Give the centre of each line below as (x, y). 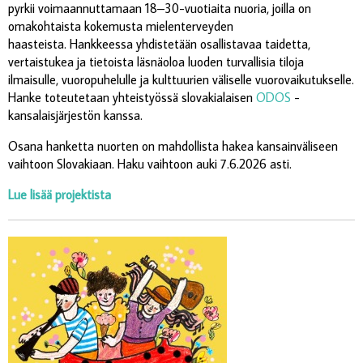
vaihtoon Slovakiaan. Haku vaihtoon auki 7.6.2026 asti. (150, 163)
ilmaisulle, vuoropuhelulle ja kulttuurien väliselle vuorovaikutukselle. (181, 79)
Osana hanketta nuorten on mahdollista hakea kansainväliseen (173, 145)
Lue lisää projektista (60, 194)
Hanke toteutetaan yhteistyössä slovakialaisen (132, 97)
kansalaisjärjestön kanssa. (75, 115)
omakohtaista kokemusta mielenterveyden (121, 26)
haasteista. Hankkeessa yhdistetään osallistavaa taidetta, (159, 43)
